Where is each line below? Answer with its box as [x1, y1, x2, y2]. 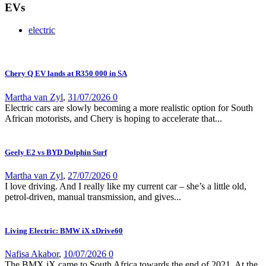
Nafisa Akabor [5, 249, 59, 259]
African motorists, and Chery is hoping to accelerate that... [5, 113, 222, 123]
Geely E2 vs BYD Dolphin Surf [5, 147, 107, 157]
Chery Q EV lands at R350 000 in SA [5, 69, 127, 78]
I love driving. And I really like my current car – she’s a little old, [5, 180, 246, 191]
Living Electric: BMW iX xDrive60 [5, 226, 123, 236]
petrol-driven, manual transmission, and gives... [5, 191, 181, 202]
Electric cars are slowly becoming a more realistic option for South [5, 102, 253, 113]
